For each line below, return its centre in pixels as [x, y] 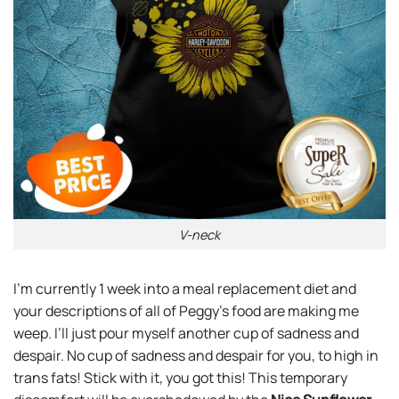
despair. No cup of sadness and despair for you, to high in [196, 356]
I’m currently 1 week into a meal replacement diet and [185, 289]
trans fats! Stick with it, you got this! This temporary [180, 378]
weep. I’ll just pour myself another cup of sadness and [186, 334]
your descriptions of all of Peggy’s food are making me [186, 311]
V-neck [199, 234]
